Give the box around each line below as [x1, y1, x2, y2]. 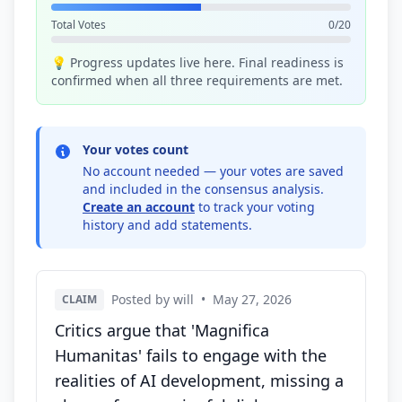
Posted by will [111, 291, 194, 308]
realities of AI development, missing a [55, 370, 344, 391]
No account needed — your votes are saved [83, 162, 344, 179]
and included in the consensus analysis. [83, 180, 324, 197]
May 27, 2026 [213, 291, 292, 308]
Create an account [83, 198, 195, 215]
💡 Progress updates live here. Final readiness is [51, 54, 344, 71]
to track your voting [195, 198, 315, 215]
